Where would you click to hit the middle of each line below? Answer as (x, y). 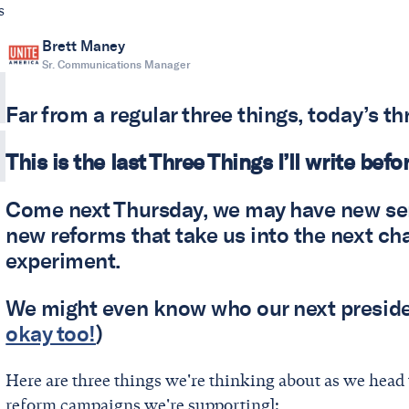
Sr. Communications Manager (117, 65)
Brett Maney (84, 47)
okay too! (51, 334)
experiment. (66, 261)
